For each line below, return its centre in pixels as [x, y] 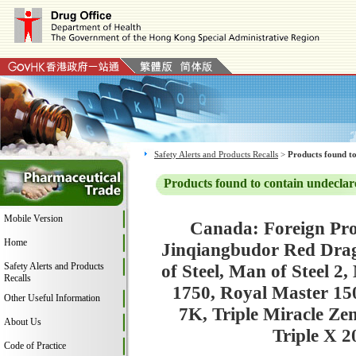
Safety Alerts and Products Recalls [216, 154]
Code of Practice [35, 346]
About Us [23, 322]
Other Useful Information [52, 298]
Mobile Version [33, 219]
